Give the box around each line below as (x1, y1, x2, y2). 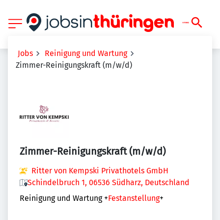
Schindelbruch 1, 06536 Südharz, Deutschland (27, 178, 190, 187)
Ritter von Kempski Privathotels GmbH (31, 166, 168, 175)
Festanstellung (108, 193, 160, 203)
